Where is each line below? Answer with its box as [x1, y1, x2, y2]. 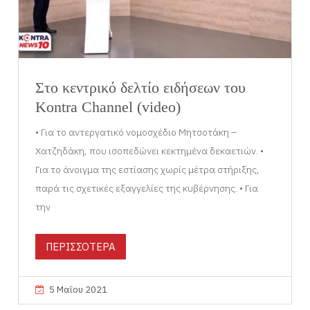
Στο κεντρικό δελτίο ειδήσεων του [35, 78, 246, 96]
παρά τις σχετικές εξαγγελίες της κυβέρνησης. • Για [35, 181, 259, 194]
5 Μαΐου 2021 [49, 284, 108, 296]
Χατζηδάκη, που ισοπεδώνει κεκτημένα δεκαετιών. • [35, 144, 264, 157]
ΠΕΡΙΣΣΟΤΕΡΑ [46, 239, 116, 253]
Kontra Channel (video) [35, 98, 181, 116]
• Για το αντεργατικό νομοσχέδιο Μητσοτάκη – [35, 125, 237, 138]
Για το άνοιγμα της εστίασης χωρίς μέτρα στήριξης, [35, 163, 260, 176]
